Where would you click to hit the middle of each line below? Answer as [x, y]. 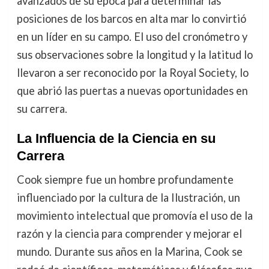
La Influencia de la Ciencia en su [116, 138]
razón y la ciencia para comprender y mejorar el [129, 233]
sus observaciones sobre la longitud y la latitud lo [134, 54]
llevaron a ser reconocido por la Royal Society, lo [132, 72]
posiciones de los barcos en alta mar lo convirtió [131, 18]
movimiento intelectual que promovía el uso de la [134, 215]
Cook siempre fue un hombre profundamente [125, 179]
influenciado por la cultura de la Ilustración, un [128, 197]
